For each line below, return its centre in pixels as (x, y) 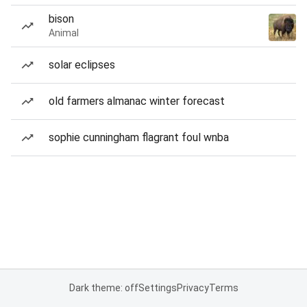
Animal (64, 33)
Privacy (193, 288)
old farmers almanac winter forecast (137, 101)
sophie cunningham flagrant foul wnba (139, 137)
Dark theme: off (103, 288)
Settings (157, 288)
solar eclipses (82, 65)
